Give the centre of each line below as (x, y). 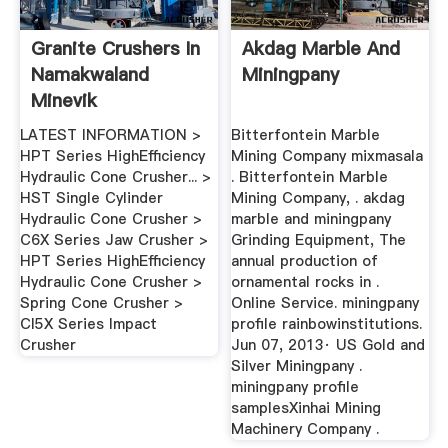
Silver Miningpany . (297, 366)
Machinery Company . (305, 429)
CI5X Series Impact (88, 324)
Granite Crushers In (115, 48)
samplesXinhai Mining (306, 408)
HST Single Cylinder (91, 198)
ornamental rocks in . (305, 282)
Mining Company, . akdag (318, 198)
